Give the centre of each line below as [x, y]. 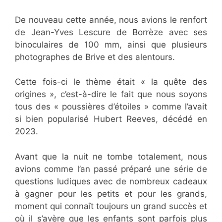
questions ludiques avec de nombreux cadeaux [111, 181]
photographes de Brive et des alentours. [95, 57]
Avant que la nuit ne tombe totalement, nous [111, 156]
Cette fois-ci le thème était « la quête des [111, 82]
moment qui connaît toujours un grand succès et [111, 206]
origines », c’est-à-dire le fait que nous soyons [111, 94]
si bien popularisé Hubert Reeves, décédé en [111, 119]
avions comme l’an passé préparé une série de [111, 169]
